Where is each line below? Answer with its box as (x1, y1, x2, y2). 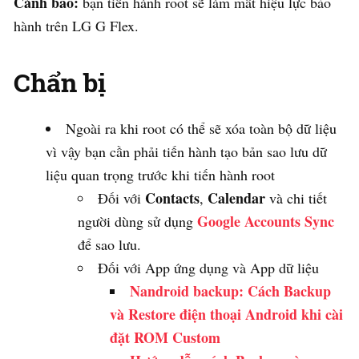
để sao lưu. (78, 235, 141, 255)
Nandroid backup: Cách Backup (130, 280, 331, 302)
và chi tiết (265, 188, 327, 208)
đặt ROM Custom (110, 327, 220, 349)
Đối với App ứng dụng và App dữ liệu (98, 258, 319, 278)
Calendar (208, 188, 265, 209)
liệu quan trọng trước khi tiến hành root (46, 165, 275, 185)
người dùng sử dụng (78, 212, 197, 232)
